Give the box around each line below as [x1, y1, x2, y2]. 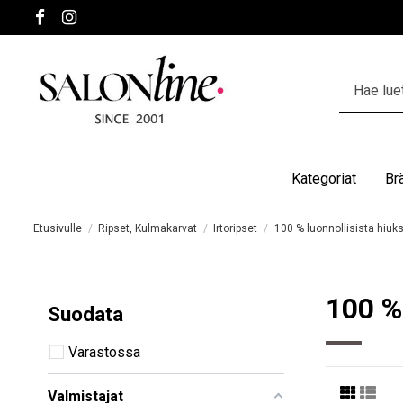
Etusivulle [33, 221, 82, 235]
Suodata [48, 301, 123, 326]
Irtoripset [213, 221, 258, 235]
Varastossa [68, 343, 140, 361]
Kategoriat [291, 169, 356, 187]
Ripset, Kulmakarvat [98, 221, 198, 235]
